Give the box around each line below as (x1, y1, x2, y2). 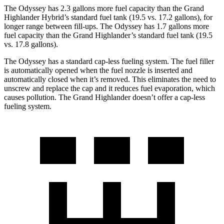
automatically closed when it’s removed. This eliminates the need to (4, 75, 216, 84)
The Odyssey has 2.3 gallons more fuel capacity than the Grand (4, 4, 204, 13)
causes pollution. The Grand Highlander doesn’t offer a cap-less (4, 93, 205, 102)
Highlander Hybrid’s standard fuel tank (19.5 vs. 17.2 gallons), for (4, 13, 212, 22)
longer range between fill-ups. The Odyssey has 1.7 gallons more (4, 22, 209, 31)
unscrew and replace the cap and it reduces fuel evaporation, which (4, 84, 215, 93)
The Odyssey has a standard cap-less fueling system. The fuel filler (4, 57, 214, 66)
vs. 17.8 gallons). (4, 40, 58, 49)
